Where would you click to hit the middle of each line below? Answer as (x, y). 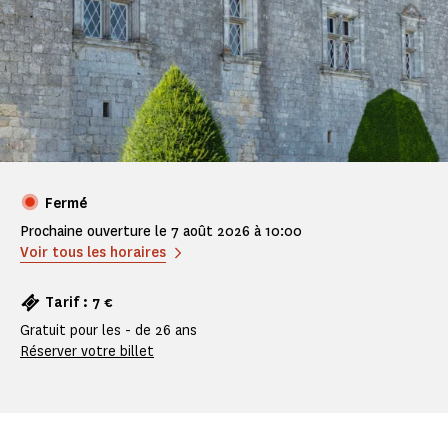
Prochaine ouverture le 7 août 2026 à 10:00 (161, 231)
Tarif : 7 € (79, 302)
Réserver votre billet (87, 351)
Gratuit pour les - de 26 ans (108, 330)
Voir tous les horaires (93, 252)
